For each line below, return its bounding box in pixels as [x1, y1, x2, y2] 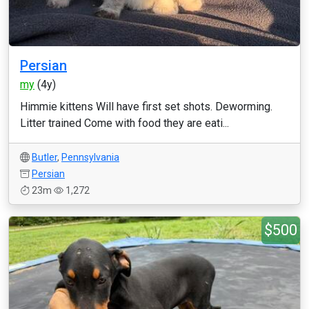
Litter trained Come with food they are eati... [20, 117, 229, 130]
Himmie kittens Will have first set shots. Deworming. [20, 100, 272, 113]
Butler [32, 152, 57, 163]
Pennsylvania [61, 152, 119, 163]
